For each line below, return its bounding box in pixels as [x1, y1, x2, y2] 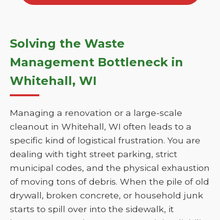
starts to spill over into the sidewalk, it [10, 204, 174, 214]
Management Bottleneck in [10, 55, 183, 69]
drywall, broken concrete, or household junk [10, 190, 203, 200]
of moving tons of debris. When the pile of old [10, 176, 209, 187]
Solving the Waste [10, 36, 125, 51]
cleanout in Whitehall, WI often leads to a [10, 121, 192, 132]
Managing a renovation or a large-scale [10, 108, 182, 118]
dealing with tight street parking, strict [10, 149, 177, 159]
